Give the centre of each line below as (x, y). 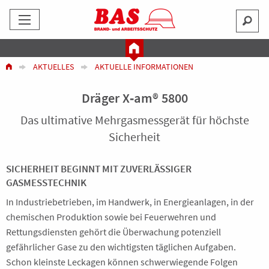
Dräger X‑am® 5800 (134, 98)
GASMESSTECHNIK (46, 183)
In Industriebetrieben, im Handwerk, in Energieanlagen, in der (130, 202)
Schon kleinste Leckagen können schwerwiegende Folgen (122, 262)
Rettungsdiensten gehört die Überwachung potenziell (113, 232)
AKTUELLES (53, 67)
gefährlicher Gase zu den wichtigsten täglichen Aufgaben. (121, 247)
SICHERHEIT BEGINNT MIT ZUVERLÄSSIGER (99, 169)
